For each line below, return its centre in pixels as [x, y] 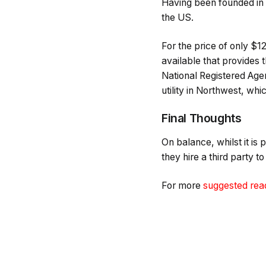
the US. [178, 18]
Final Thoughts [202, 118]
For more [182, 185]
